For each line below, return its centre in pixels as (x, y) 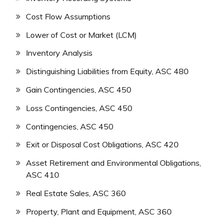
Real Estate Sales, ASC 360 (76, 193)
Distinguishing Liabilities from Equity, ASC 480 (107, 71)
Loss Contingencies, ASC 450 (79, 108)
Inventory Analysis (59, 53)
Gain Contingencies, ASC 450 (79, 90)
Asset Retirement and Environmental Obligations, (113, 163)
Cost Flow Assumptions (68, 16)
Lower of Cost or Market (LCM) (81, 35)
